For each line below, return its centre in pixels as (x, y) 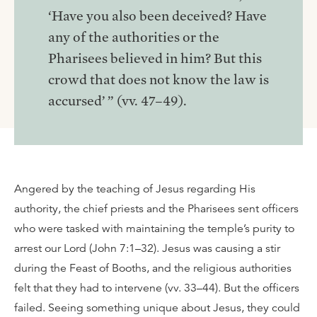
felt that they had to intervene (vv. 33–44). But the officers (157, 288)
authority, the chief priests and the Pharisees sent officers (156, 209)
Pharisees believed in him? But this (155, 58)
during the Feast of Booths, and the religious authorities (153, 268)
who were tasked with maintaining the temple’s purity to (154, 229)
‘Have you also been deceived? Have (157, 16)
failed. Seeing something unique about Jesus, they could (157, 308)
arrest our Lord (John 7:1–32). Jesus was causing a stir (147, 248)
